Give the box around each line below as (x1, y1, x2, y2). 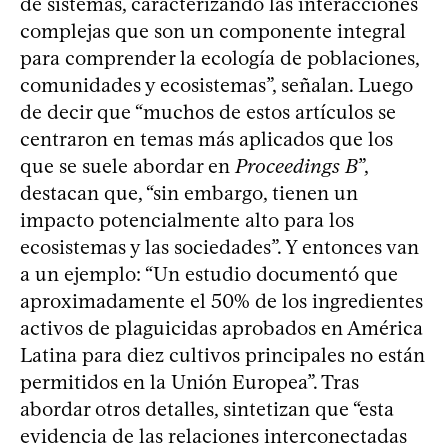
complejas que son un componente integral (20, 18, 406, 43)
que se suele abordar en (20, 153, 235, 178)
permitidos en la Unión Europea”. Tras (20, 369, 359, 394)
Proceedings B (235, 153, 358, 178)
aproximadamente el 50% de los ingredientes (20, 288, 423, 313)
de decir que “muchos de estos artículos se (20, 99, 396, 124)
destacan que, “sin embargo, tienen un (20, 180, 358, 205)
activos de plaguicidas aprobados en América (20, 315, 423, 340)
